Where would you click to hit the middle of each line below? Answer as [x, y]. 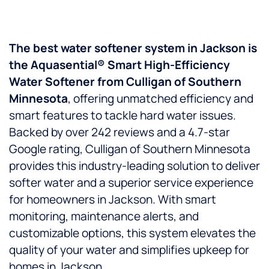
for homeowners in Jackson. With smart [113, 200]
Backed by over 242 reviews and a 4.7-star [119, 132]
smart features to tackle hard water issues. [122, 116]
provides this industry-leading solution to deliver [134, 166]
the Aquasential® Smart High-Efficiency [119, 65]
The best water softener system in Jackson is [133, 48]
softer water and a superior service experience [131, 183]
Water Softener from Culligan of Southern [125, 82]
